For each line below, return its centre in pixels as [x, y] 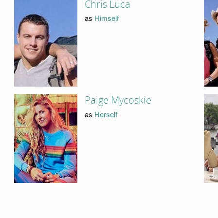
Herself [106, 114]
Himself [106, 18]
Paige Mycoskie [118, 100]
